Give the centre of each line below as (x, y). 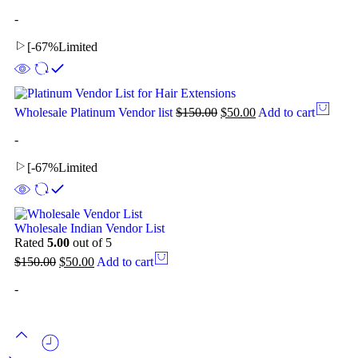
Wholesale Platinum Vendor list (95, 113)
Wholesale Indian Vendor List (89, 229)
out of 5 (91, 243)
